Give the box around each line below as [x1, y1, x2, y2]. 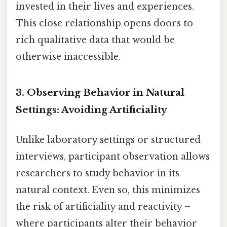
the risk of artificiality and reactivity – [16, 201, 191, 213]
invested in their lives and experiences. [16, 1, 194, 13]
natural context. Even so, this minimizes [16, 184, 200, 196]
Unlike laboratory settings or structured [16, 134, 201, 146]
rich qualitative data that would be [16, 34, 175, 46]
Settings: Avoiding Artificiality [16, 103, 167, 116]
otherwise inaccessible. [16, 51, 121, 63]
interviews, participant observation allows [16, 151, 210, 163]
